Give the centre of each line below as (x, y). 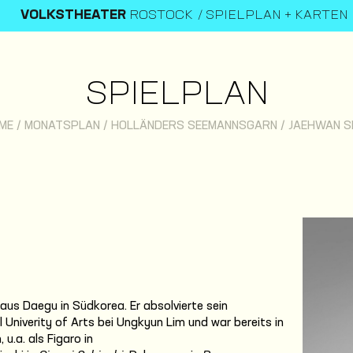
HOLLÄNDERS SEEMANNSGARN (194, 126)
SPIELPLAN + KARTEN (277, 16)
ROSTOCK (160, 16)
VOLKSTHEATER (73, 16)
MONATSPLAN (62, 126)
